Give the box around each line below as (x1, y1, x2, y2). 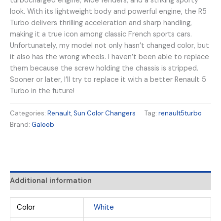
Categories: (10, 109, 47, 117)
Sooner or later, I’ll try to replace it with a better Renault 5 (10, 74, 206, 84)
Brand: (10, 120, 32, 129)
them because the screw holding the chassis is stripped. (10, 63, 198, 73)
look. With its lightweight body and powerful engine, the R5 (10, 6, 207, 16)
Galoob (32, 120, 54, 129)
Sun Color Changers (74, 109, 136, 117)
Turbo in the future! (10, 86, 74, 96)
